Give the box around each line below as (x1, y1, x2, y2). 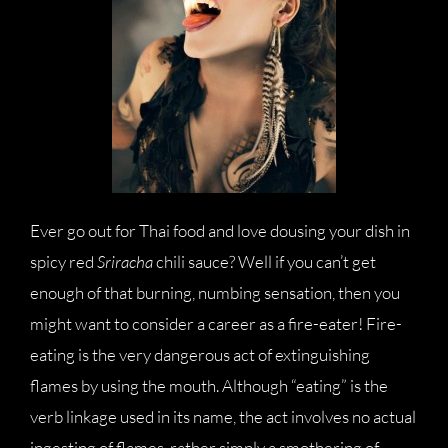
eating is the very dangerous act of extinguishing (30, 344, 370, 365)
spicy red (30, 251, 97, 272)
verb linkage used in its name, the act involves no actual (30, 406, 416, 427)
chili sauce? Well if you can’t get (153, 251, 376, 272)
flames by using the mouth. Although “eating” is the (30, 375, 388, 396)
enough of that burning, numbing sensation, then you (30, 282, 400, 303)
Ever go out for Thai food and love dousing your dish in (30, 220, 410, 241)
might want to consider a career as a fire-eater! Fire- (30, 313, 402, 334)
